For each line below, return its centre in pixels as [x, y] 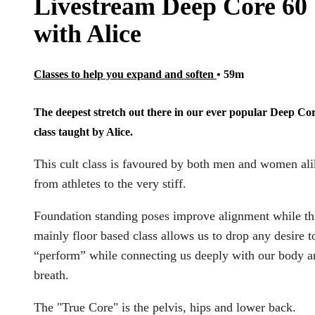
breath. [51, 275]
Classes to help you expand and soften [125, 75]
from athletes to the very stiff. [110, 184]
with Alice [88, 33]
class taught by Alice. [83, 132]
